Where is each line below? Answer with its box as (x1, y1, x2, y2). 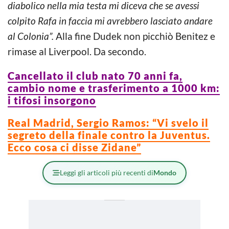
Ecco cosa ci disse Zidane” (8, 141, 141, 153)
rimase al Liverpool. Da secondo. (8, 45, 146, 57)
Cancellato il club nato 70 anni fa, (8, 69, 182, 82)
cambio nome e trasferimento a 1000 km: (8, 81, 220, 94)
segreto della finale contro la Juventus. (8, 128, 210, 141)
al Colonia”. (8, 30, 54, 42)
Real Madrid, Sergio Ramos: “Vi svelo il (8, 116, 209, 129)
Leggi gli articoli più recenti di (60, 168, 153, 177)
